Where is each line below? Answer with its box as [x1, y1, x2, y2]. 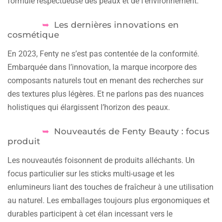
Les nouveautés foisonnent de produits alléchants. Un [7, 155, 195, 165]
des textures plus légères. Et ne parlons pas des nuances [7, 89, 204, 99]
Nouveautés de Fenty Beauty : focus [54, 126, 210, 136]
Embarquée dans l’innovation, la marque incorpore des [7, 62, 197, 72]
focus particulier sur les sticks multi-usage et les [7, 168, 174, 178]
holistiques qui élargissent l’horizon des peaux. [7, 102, 170, 112]
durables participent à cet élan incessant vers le [7, 209, 172, 219]
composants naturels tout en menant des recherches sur [7, 75, 203, 85]
